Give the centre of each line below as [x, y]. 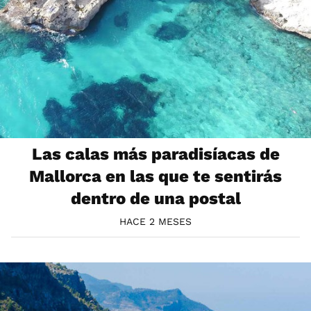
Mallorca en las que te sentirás [155, 177]
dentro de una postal [155, 199]
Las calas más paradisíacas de [155, 154]
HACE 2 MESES [155, 222]
